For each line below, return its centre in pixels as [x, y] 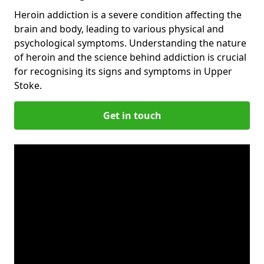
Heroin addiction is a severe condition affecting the [128, 14]
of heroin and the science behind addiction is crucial [130, 57]
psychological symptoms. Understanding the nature [130, 43]
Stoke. [28, 85]
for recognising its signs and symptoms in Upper [123, 71]
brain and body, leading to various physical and [119, 29]
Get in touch [132, 115]
